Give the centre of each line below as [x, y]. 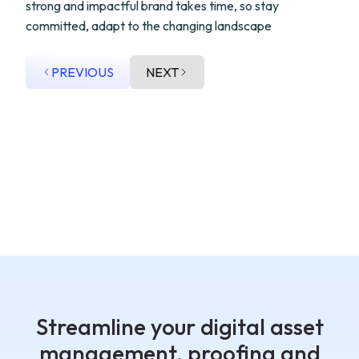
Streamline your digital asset [179, 327]
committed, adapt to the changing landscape [149, 26]
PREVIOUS [83, 72]
